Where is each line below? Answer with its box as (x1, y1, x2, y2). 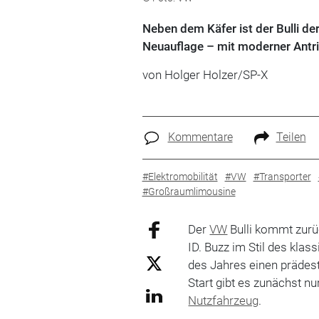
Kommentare (167, 130, 233, 144)
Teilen (276, 130, 306, 144)
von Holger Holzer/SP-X (142, 68, 268, 82)
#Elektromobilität (142, 170, 218, 182)
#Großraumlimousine (142, 185, 236, 197)
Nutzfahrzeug (188, 293, 259, 308)
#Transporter (253, 170, 311, 182)
